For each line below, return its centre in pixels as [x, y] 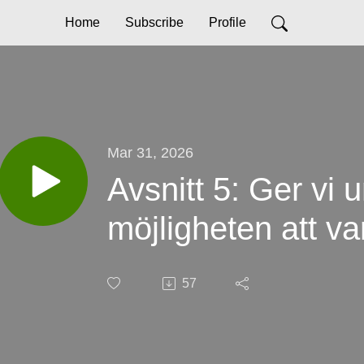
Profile [227, 22]
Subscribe [154, 22]
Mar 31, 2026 [150, 152]
